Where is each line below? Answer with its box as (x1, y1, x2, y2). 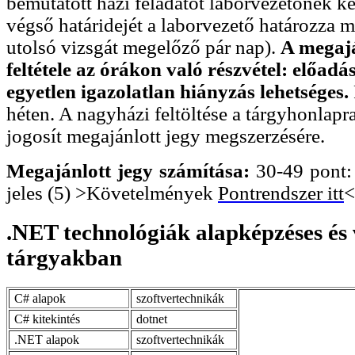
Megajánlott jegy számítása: (6, 160, 256, 182)
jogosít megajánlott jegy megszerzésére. (6, 125, 325, 147)
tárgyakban (6, 246, 122, 271)
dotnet (133, 311, 167, 326)
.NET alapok (11, 332, 79, 346)
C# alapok (11, 291, 66, 305)
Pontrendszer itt (218, 182, 344, 204)
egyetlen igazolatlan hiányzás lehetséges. (6, 81, 353, 103)
